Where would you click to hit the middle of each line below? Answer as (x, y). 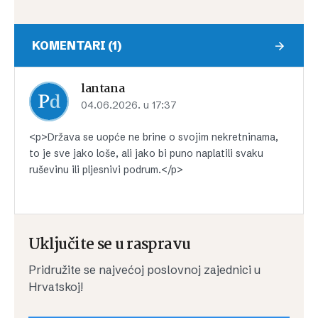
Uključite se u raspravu (110, 245)
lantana (103, 89)
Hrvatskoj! (56, 287)
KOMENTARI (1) (77, 46)
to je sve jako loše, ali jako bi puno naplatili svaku (146, 154)
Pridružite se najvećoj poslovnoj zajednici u (144, 270)
